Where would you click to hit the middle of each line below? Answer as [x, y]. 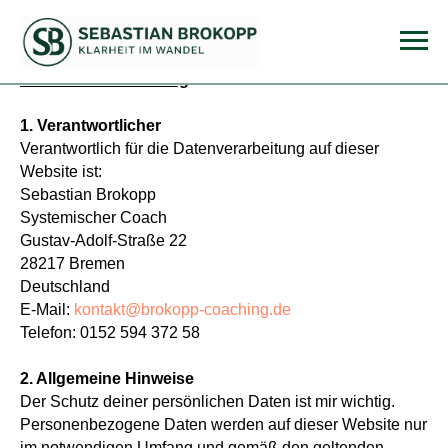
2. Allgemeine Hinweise [107, 378]
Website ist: [61, 171]
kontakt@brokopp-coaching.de [182, 309]
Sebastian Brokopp [88, 194]
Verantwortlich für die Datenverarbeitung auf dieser [199, 148]
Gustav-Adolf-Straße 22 [103, 240]
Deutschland [65, 286]
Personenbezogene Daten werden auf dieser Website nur [223, 424]
